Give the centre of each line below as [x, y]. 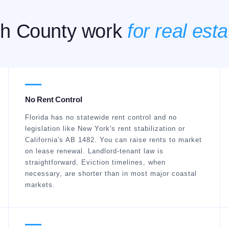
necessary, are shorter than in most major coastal [111, 174]
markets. [40, 185]
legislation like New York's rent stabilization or [105, 129]
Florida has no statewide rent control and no [101, 117]
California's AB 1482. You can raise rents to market [113, 140]
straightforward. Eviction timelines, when [95, 162]
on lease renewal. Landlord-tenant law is [94, 151]
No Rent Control [53, 99]
